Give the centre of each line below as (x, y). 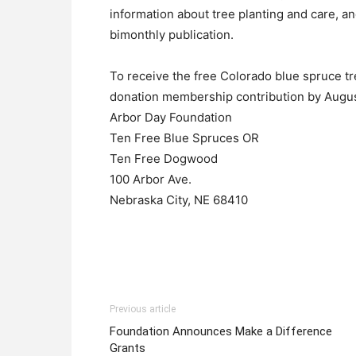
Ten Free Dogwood (164, 159)
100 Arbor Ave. (151, 179)
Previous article (143, 309)
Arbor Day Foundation (171, 117)
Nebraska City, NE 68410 (179, 200)
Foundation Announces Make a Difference (221, 331)
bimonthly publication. (172, 35)
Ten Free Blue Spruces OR (184, 138)
